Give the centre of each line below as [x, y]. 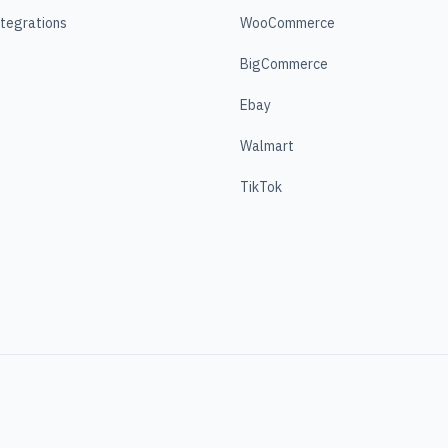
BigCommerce [284, 64]
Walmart [267, 146]
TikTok [261, 187]
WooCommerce [287, 23]
